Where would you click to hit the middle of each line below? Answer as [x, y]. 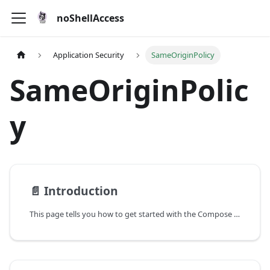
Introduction [81, 191]
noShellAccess [90, 18]
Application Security [89, 55]
